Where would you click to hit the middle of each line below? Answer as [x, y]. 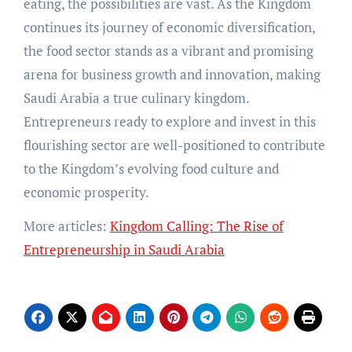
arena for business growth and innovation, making [172, 74]
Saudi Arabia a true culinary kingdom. [136, 97]
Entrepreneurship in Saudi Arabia [124, 249]
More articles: [66, 225]
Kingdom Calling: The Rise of [196, 225]
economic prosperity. [86, 192]
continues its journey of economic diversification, [169, 27]
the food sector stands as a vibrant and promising [168, 50]
